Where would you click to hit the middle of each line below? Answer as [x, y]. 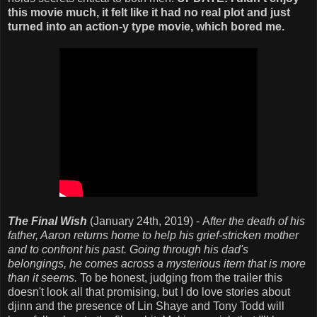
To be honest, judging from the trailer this [180, 277]
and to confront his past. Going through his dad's [128, 249]
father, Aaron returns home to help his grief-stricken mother [153, 235]
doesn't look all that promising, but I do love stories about [149, 292]
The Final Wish [47, 221]
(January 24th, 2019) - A [149, 221]
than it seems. [42, 277]
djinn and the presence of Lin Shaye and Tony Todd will [146, 306]
